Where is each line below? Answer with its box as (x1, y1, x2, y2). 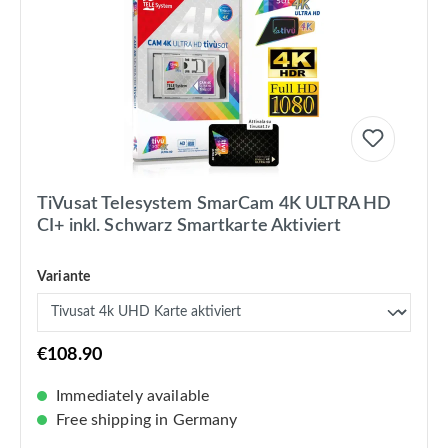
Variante (37, 270, 91, 285)
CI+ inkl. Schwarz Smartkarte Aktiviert (37, 217, 342, 236)
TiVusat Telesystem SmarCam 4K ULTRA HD (37, 195, 392, 214)
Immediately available (52, 388, 210, 405)
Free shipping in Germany (52, 412, 238, 429)
